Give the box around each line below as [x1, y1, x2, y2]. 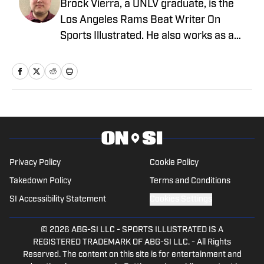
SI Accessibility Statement [9, 195, 106, 204]
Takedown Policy [9, 177, 71, 186]
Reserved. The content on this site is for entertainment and [22, 250, 242, 260]
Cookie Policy [149, 159, 199, 168]
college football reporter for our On [60, 47, 225, 58]
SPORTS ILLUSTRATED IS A [122, 226, 223, 235]
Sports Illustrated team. [60, 62, 171, 74]
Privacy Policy [9, 159, 61, 168]
